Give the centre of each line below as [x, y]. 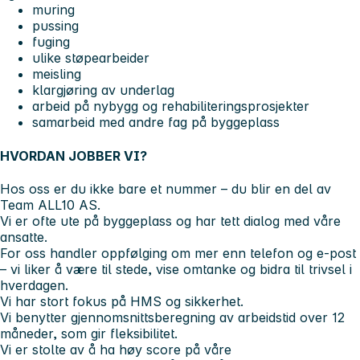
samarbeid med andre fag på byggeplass [156, 123]
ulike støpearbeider [91, 58]
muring [53, 10]
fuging [51, 42]
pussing [55, 26]
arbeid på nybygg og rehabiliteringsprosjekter [171, 106]
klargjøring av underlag [103, 90]
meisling [57, 74]
